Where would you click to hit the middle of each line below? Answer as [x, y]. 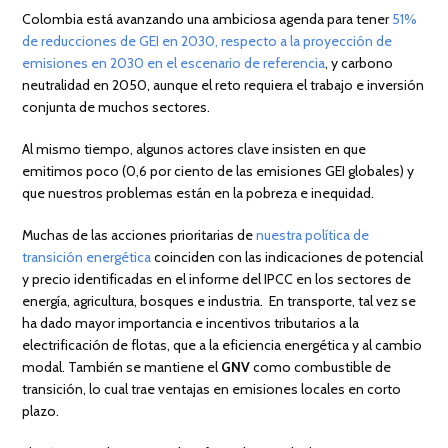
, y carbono [359, 63]
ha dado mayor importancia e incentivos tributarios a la [191, 323]
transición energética [87, 257]
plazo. [42, 411]
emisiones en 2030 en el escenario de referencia [174, 63]
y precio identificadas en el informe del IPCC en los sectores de [217, 279]
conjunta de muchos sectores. [118, 107]
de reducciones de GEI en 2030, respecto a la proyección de [207, 41]
